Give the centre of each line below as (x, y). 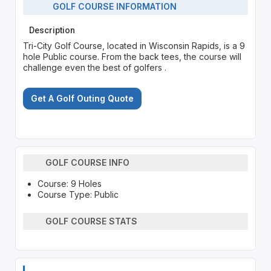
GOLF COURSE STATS (92, 221)
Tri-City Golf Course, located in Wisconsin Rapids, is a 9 (134, 45)
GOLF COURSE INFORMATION (111, 7)
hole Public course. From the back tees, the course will (132, 56)
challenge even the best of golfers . (94, 67)
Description (52, 30)
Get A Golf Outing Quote (82, 98)
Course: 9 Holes (69, 183)
